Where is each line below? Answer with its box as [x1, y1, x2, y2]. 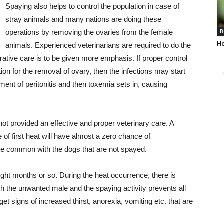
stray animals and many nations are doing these [5, 15, 161, 23]
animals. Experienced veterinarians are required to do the [5, 41, 191, 49]
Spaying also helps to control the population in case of [5, 2, 179, 10]
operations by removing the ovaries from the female [5, 28, 173, 36]
